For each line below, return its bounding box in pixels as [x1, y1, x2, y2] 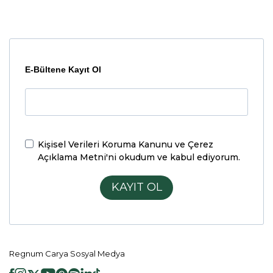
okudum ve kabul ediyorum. [116, 151, 240, 163]
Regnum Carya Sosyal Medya [9, 248, 125, 258]
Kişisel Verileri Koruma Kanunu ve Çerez [38, 138, 213, 150]
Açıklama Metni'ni [38, 151, 116, 163]
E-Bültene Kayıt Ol [25, 64, 101, 74]
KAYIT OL [111, 180, 162, 194]
